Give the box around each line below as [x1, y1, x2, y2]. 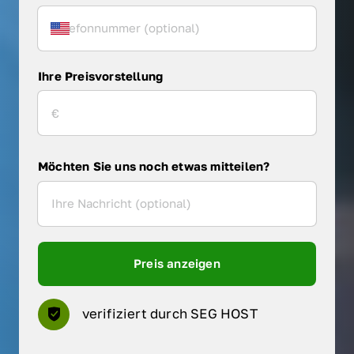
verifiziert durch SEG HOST [81, 306, 258, 322]
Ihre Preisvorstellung [38, 68, 164, 83]
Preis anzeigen [134, 255, 220, 270]
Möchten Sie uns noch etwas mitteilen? [38, 159, 270, 174]
